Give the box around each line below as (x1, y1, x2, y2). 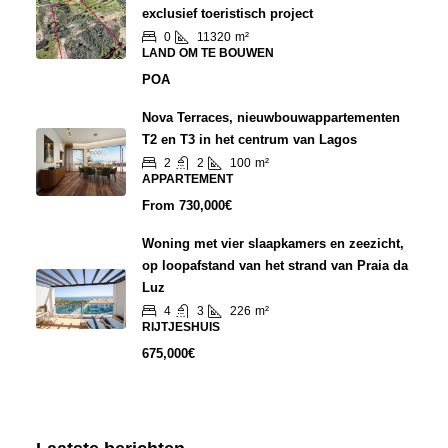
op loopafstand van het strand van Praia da (142, 257, 408, 273)
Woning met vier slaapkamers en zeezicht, (142, 235, 404, 251)
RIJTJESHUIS (142, 319, 220, 334)
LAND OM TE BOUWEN (142, 45, 274, 60)
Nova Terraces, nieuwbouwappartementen (142, 109, 400, 125)
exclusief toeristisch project (142, 5, 313, 21)
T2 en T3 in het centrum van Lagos (142, 131, 357, 147)
